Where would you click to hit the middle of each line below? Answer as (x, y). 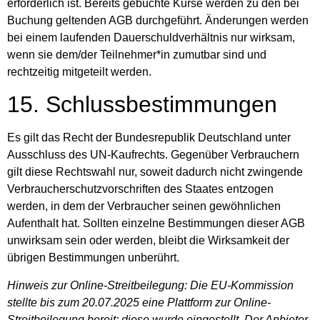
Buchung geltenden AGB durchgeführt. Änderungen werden (158, 20)
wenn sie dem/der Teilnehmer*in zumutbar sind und (137, 54)
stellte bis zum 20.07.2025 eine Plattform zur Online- (139, 302)
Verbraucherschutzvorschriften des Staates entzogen (140, 189)
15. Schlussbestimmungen (142, 105)
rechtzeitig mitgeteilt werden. (79, 71)
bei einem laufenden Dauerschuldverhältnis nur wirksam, (151, 37)
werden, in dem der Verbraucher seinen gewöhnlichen (144, 206)
